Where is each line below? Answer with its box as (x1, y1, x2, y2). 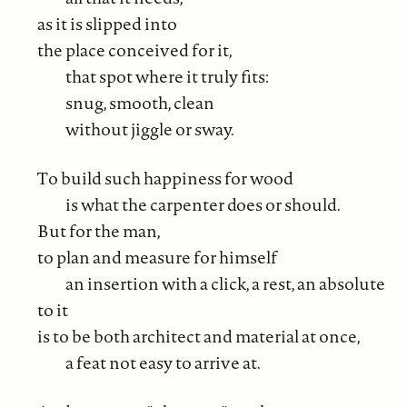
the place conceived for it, (36, 37, 233, 62)
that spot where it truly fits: (65, 64, 269, 88)
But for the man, (36, 218, 161, 243)
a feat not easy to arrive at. (65, 350, 261, 374)
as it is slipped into (36, 11, 177, 35)
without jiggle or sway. (65, 116, 234, 141)
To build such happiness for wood (36, 165, 293, 190)
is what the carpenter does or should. (65, 192, 341, 216)
